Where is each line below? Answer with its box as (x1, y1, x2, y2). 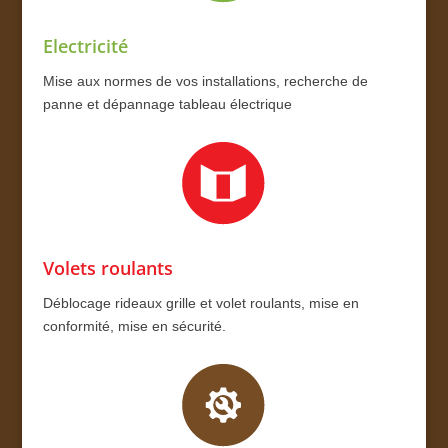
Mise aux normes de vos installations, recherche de (42, 72, 368, 89)
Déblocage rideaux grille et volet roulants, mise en (42, 294, 359, 311)
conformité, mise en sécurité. (42, 317, 226, 334)
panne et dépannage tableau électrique (42, 95, 292, 112)
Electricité (42, 33, 128, 58)
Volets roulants (42, 255, 173, 280)
